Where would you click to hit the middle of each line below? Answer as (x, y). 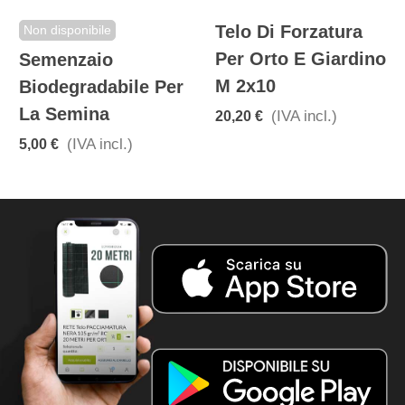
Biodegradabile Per (101, 87)
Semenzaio (66, 60)
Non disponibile (67, 30)
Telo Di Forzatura (289, 32)
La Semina (64, 114)
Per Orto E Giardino (301, 59)
